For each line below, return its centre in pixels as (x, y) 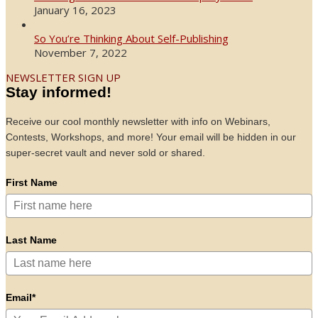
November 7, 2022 (81, 53)
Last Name (31, 240)
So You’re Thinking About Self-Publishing (131, 39)
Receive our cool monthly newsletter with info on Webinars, (138, 122)
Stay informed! (59, 92)
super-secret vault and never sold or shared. (105, 153)
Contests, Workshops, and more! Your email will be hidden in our (151, 137)
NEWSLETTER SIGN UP (63, 78)
